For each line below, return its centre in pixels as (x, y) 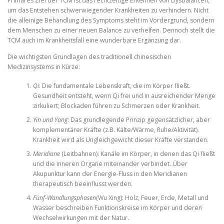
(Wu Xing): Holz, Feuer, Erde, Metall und (152, 198)
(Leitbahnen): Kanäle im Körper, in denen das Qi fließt (137, 154)
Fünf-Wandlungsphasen (64, 198)
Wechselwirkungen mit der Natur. (81, 218)
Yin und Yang (50, 120)
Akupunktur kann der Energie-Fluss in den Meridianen (110, 174)
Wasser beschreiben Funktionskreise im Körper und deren (117, 208)
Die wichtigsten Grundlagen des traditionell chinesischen (89, 56)
